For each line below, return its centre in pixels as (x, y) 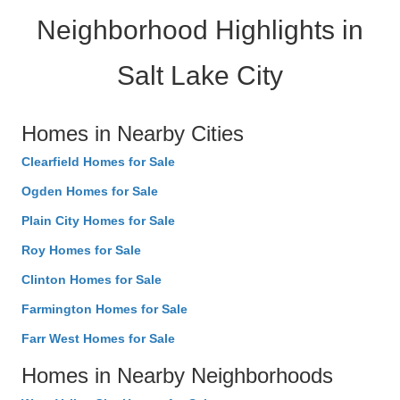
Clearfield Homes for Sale (98, 162)
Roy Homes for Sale (81, 250)
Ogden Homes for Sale (90, 192)
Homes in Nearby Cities (133, 134)
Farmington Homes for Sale (104, 309)
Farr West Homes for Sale (98, 339)
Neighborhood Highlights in (200, 30)
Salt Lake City (200, 76)
